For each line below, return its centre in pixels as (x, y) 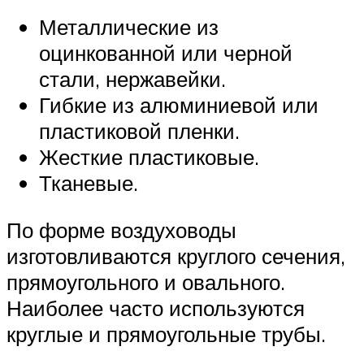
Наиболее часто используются (156, 308)
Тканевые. (89, 183)
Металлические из (129, 27)
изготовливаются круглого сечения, (176, 256)
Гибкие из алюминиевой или (179, 105)
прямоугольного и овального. (146, 282)
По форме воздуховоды (121, 230)
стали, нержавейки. (132, 79)
